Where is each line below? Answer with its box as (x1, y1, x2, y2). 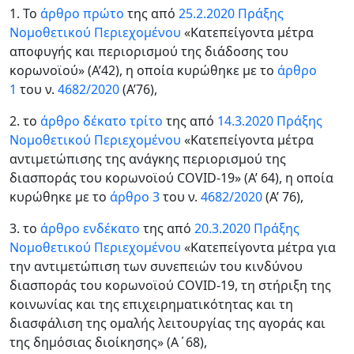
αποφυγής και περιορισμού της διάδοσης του (9, 43, 288, 60)
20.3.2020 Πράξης (194, 220, 299, 237)
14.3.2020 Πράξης (217, 112, 322, 130)
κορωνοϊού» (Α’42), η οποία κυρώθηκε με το (9, 62, 277, 79)
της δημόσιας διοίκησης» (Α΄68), (9, 333, 207, 351)
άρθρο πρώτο (40, 5, 124, 22)
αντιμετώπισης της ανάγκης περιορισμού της (9, 150, 286, 168)
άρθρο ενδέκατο (40, 220, 140, 237)
